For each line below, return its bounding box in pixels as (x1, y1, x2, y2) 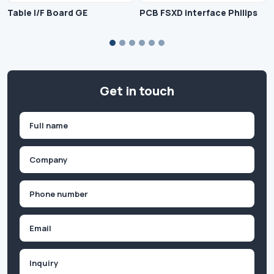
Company (136, 146, 179, 160)
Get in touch (100, 83, 174, 100)
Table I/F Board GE (7, 7, 87, 19)
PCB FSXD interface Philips (139, 7, 257, 19)
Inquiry (136, 249, 168, 262)
